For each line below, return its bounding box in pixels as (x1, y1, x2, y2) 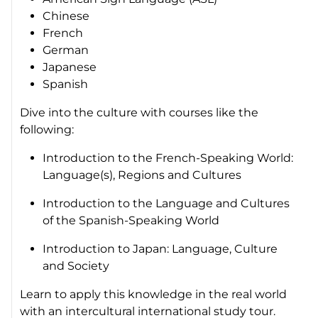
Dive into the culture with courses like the (20, 106, 259, 120)
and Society (43, 259, 116, 273)
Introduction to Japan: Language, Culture (43, 242, 278, 256)
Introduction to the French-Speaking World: (43, 151, 294, 165)
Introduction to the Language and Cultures (43, 197, 290, 211)
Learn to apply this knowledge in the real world (20, 287, 287, 302)
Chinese (43, 9, 93, 23)
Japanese (43, 60, 100, 75)
